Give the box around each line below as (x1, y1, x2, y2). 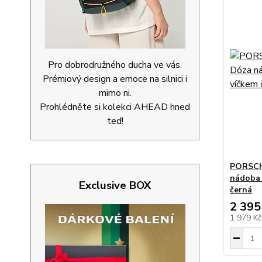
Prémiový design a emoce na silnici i (43, 73, 187, 85)
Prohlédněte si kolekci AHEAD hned (40, 101, 190, 113)
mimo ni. (98, 87, 132, 99)
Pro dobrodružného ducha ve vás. (48, 58, 182, 71)
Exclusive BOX (79, 178, 151, 193)
